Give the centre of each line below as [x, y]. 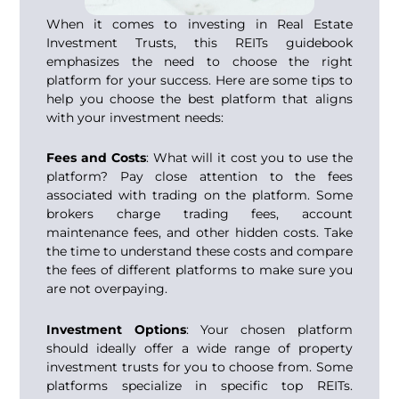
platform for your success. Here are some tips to [199, 80]
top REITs [316, 385]
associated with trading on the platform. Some [199, 195]
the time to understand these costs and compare [199, 252]
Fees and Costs [96, 158]
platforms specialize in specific [164, 385]
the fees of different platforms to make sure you [199, 270]
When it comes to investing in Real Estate [199, 24]
